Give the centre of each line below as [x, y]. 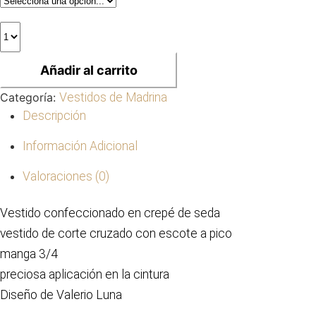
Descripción [54, 116]
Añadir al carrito [89, 70]
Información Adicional [80, 146]
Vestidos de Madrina [113, 97]
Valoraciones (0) [66, 176]
